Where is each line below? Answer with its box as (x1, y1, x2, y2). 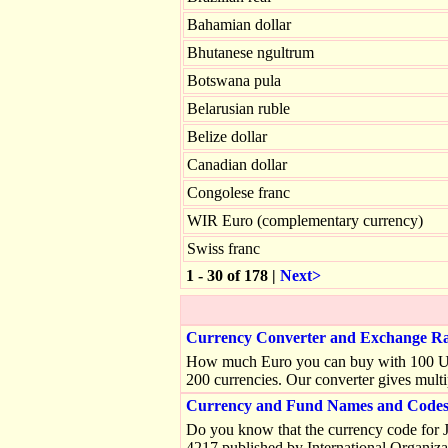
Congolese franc (187, 184, 290, 201)
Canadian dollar (187, 156, 287, 173)
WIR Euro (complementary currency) (187, 212, 423, 229)
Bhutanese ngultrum (187, 44, 314, 61)
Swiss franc (187, 240, 260, 257)
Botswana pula (187, 72, 281, 89)
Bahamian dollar (187, 16, 291, 33)
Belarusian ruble (187, 100, 290, 117)
